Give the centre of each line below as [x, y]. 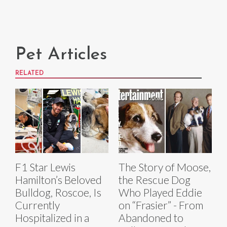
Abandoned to [151, 217]
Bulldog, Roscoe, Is [58, 192]
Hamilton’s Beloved [59, 179]
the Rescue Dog [155, 179]
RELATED [29, 73]
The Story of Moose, [165, 167]
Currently [37, 205]
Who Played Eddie [160, 192]
